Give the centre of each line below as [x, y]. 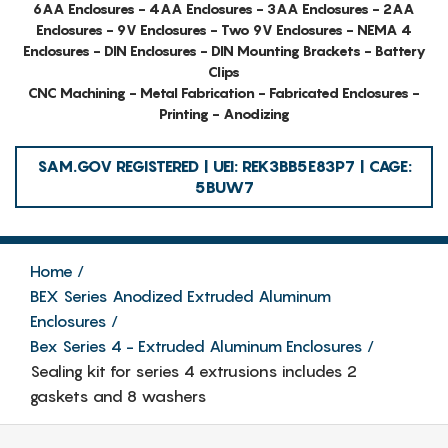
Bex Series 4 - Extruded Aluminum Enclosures [196, 345]
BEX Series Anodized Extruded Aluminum [180, 295]
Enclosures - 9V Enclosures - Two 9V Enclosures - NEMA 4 [224, 29]
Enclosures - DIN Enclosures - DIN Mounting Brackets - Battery [224, 50]
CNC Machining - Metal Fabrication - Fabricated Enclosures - [224, 92]
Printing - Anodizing [224, 113]
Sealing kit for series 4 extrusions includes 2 [193, 370]
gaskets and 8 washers [118, 395]
